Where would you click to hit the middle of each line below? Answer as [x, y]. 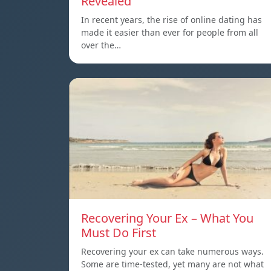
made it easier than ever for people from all [170, 33]
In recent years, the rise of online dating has [171, 20]
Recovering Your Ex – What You [167, 218]
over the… [101, 45]
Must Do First [119, 233]
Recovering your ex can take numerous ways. [172, 252]
